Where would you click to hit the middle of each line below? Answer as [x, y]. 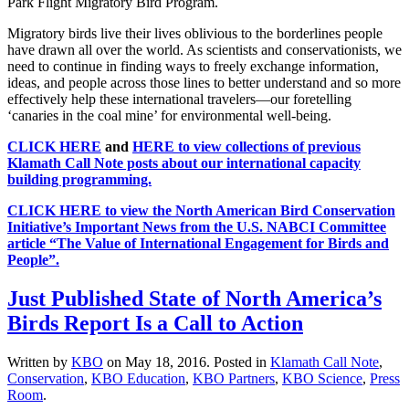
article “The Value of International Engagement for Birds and [198, 243]
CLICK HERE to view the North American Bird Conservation [201, 210]
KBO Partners [234, 378]
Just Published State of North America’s [194, 298]
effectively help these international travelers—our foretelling [179, 99]
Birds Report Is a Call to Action [155, 323]
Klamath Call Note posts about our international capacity [184, 163]
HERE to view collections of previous [246, 146]
